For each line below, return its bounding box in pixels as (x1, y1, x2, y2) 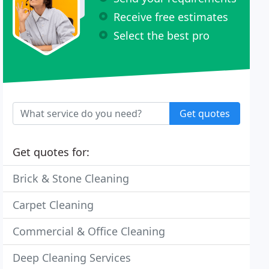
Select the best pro (113, 28, 210, 43)
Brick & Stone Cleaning (13, 171, 130, 186)
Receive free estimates (113, 9, 229, 24)
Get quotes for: (13, 145, 90, 159)
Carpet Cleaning (13, 198, 94, 212)
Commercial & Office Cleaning (13, 224, 166, 238)
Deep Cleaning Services (13, 250, 131, 265)
